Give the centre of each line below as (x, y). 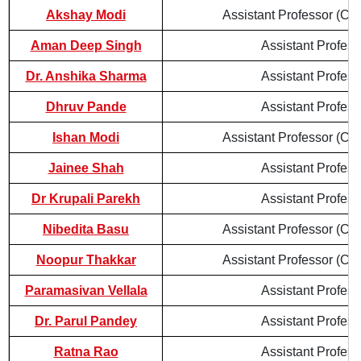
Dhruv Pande (86, 107)
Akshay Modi (86, 15)
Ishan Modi (86, 137)
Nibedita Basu (86, 229)
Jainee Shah (86, 168)
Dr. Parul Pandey (86, 321)
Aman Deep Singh (86, 46)
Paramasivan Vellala (86, 290)
